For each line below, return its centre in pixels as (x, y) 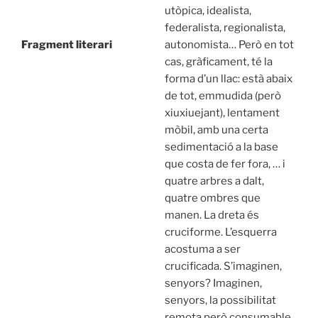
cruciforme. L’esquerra (220, 232)
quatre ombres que (212, 198)
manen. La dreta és (212, 215)
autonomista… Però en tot (229, 45)
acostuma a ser (202, 250)
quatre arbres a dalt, (214, 181)
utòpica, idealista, (208, 11)
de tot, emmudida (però (223, 96)
